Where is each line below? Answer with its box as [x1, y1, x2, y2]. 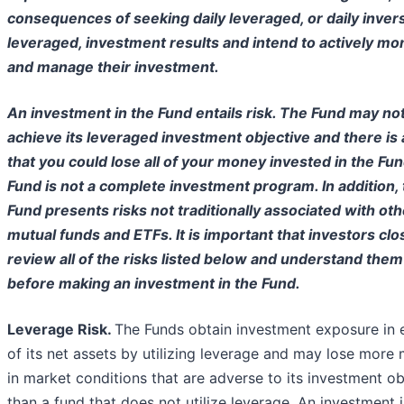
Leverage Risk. [7, 319, 115, 338]
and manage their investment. [7, 57, 219, 76]
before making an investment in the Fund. [7, 273, 300, 292]
